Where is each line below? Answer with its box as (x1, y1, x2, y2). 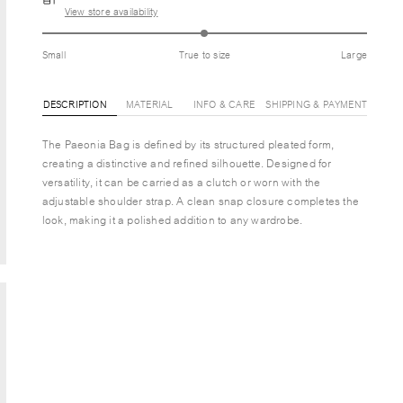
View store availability (64, 3, 158, 19)
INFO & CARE (193, 95, 255, 112)
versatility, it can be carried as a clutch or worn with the (41, 172, 321, 191)
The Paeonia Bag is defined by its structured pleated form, (41, 134, 335, 153)
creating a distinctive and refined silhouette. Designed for (41, 153, 332, 172)
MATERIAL (125, 95, 174, 112)
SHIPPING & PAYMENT (265, 95, 367, 112)
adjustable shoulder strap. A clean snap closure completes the (41, 191, 360, 210)
